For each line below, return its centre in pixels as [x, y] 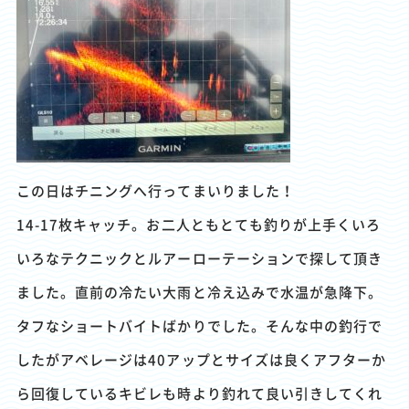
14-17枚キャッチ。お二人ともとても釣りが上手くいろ [199, 225]
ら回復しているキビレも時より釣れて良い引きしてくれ [199, 393]
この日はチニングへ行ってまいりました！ [155, 191]
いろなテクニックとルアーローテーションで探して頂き [199, 258]
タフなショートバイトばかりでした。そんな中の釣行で [199, 326]
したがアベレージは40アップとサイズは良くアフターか [201, 360]
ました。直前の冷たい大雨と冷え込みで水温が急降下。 [199, 292]
